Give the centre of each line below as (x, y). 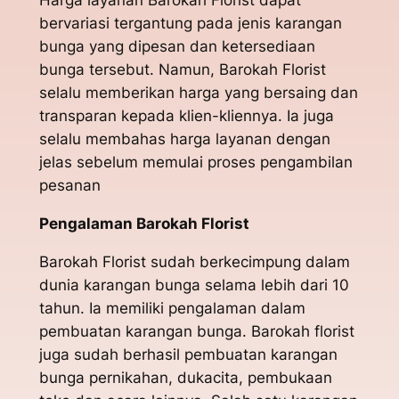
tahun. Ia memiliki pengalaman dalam (172, 308)
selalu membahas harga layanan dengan (184, 139)
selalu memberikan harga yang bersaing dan (198, 93)
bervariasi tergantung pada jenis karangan (190, 24)
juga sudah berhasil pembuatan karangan (188, 354)
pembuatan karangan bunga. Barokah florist (196, 331)
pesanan (69, 186)
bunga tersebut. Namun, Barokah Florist (182, 70)
